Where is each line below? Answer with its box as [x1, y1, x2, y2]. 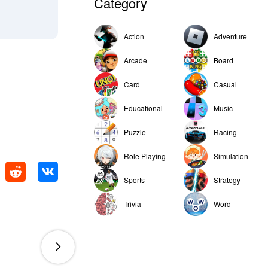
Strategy [214, 175, 240, 185]
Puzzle [124, 127, 146, 137]
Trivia [124, 199, 141, 209]
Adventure [214, 31, 247, 41]
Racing [214, 127, 237, 137]
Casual [214, 79, 237, 89]
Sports [124, 175, 145, 185]
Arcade [124, 55, 147, 65]
